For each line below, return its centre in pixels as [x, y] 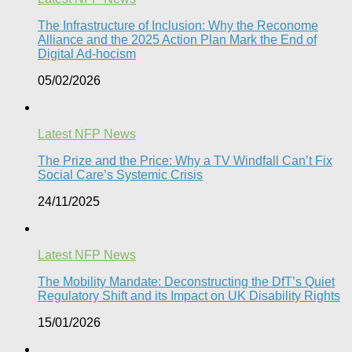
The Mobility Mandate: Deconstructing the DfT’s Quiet [186, 281]
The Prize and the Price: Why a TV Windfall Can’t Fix [185, 160]
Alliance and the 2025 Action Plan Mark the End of [177, 39]
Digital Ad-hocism [87, 53]
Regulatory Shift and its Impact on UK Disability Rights [189, 295]
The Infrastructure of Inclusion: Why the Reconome [178, 25]
